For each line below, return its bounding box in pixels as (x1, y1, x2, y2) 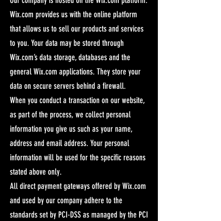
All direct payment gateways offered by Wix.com (10, 181, 146, 191)
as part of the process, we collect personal (10, 109, 131, 119)
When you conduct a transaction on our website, (10, 95, 145, 105)
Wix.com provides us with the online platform (10, 9, 137, 19)
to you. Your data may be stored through (10, 37, 124, 48)
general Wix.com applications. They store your (10, 66, 141, 76)
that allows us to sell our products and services (10, 23, 144, 34)
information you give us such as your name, (10, 123, 132, 134)
